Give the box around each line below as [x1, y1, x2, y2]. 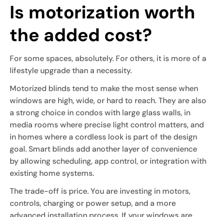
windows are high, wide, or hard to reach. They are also [10, 95, 206, 106]
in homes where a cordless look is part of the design [10, 131, 197, 142]
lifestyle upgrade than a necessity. [10, 65, 132, 76]
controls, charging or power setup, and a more [10, 198, 176, 208]
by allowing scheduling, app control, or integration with [10, 155, 206, 166]
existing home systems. [10, 168, 94, 178]
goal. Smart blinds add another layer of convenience [10, 143, 197, 154]
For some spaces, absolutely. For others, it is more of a [10, 53, 206, 63]
